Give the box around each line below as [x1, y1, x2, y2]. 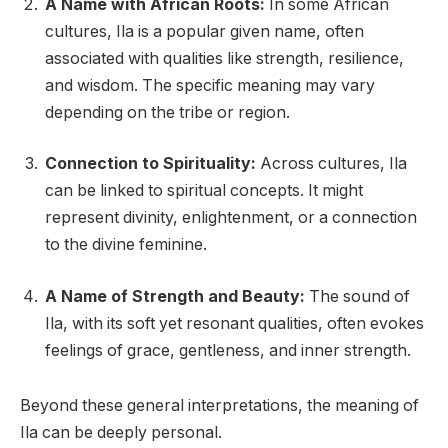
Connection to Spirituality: [45, 154, 256, 174]
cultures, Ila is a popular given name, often [45, 21, 364, 41]
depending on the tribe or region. [45, 102, 290, 122]
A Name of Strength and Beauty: [45, 286, 309, 306]
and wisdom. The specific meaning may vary [45, 75, 375, 95]
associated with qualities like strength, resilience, [45, 48, 404, 68]
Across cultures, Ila [256, 154, 407, 174]
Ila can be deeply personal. [20, 423, 222, 443]
